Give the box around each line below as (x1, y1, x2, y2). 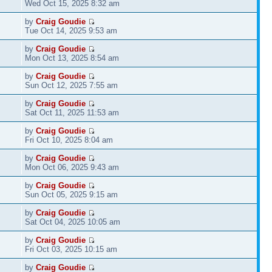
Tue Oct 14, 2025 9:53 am (25, 25, 118, 35)
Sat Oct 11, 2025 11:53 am (25, 107, 120, 117)
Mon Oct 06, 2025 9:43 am (25, 162, 120, 172)
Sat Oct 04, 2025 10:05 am (25, 217, 121, 226)
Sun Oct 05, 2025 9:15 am (25, 189, 118, 199)
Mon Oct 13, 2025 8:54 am (25, 53, 120, 63)
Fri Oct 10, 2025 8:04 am (25, 135, 114, 144)
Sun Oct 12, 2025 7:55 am (25, 80, 118, 90)
